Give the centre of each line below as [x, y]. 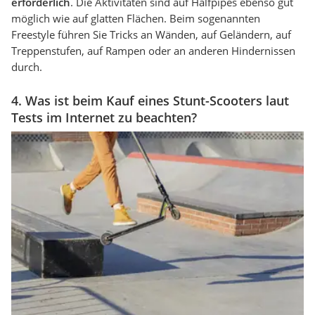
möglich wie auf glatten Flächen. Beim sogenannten [136, 19]
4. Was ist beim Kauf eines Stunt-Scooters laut [150, 101]
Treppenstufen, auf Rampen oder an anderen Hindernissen [153, 51]
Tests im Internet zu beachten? [104, 118]
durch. [27, 67]
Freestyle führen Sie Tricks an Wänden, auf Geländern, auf [151, 35]
